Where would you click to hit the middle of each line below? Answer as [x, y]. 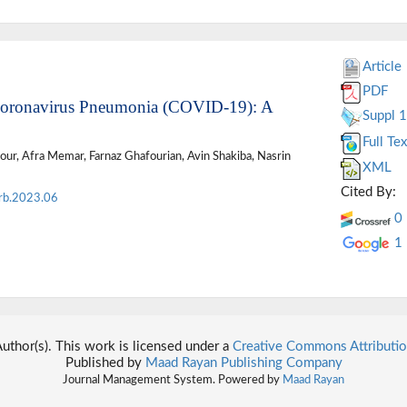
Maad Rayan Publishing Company [243, 363]
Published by [105, 363]
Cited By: [368, 193]
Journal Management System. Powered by [173, 380]
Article [382, 67]
